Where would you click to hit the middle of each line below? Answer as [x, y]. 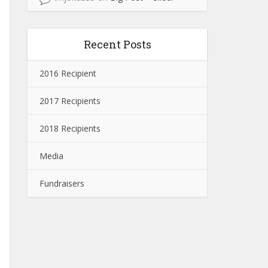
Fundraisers [62, 183]
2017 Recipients [70, 101]
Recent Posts [117, 44]
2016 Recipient [68, 73]
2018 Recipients [70, 128]
